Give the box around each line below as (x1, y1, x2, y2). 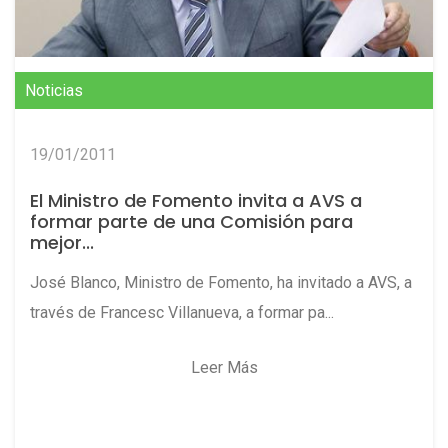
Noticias (25, 81, 83, 101)
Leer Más (190, 358, 258, 378)
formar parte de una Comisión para (30, 209, 353, 235)
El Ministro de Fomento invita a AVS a (30, 188, 362, 214)
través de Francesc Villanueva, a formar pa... (30, 303, 334, 323)
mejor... (30, 230, 94, 256)
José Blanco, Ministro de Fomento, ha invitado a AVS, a (30, 273, 412, 293)
